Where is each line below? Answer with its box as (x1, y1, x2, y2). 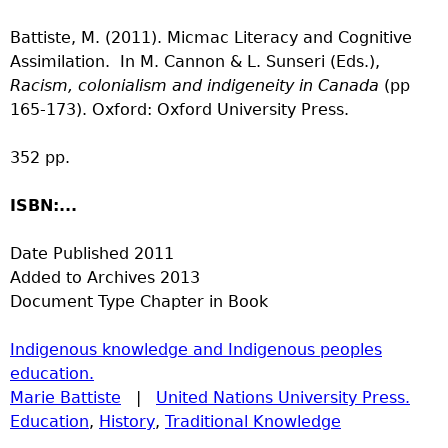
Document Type (10, 291, 135, 311)
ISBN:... (10, 195, 77, 215)
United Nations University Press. (156, 387, 410, 407)
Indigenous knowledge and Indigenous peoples (10, 339, 382, 359)
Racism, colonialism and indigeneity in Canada (10, 75, 384, 95)
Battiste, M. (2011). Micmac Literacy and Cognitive (10, 27, 412, 47)
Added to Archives (10, 267, 155, 287)
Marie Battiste (10, 387, 121, 407)
